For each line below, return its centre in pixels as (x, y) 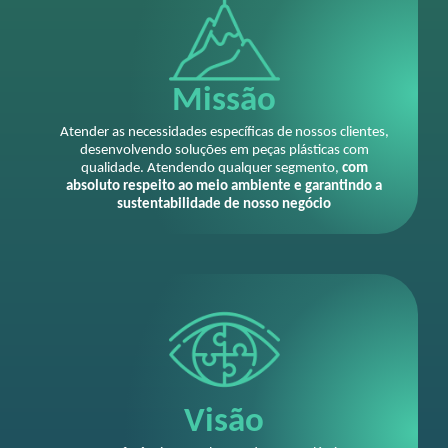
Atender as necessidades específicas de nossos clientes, (224, 133)
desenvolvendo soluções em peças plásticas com (224, 151)
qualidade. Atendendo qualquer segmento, (211, 169)
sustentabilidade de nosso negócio (224, 205)
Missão (224, 102)
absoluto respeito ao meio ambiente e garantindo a (224, 187)
